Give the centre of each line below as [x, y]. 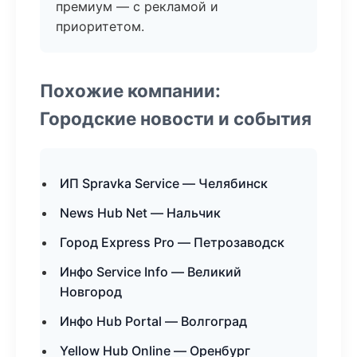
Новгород [91, 292]
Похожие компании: [130, 90]
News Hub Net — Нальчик [140, 213]
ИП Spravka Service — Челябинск [164, 183]
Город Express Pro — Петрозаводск [172, 242]
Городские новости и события [176, 118]
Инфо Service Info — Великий [151, 272]
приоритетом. [100, 26]
